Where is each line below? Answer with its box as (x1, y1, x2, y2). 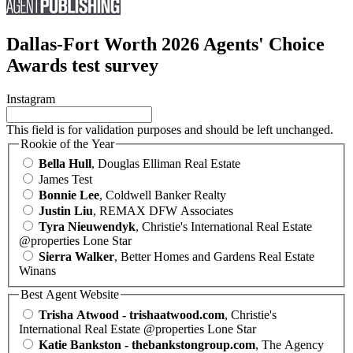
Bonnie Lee (39, 188, 99, 203)
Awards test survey (6, 54, 158, 76)
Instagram (6, 91, 55, 106)
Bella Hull (39, 157, 91, 171)
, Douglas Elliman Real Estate (91, 157, 240, 171)
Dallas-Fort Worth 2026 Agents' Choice (6, 33, 325, 54)
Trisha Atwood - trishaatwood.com (39, 308, 225, 321)
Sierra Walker (39, 250, 114, 264)
